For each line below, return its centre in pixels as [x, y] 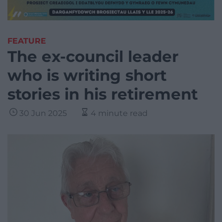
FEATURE [27, 41]
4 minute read [119, 113]
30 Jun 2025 [43, 113]
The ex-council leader [93, 57]
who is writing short [87, 76]
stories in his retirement [103, 94]
